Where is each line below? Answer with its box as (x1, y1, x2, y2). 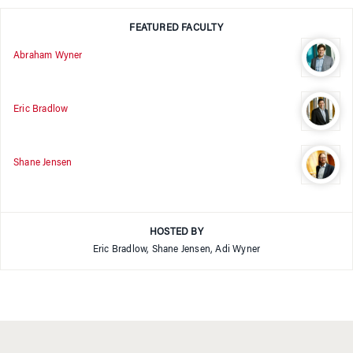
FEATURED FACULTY (129, 24, 224, 34)
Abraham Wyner (13, 50, 83, 61)
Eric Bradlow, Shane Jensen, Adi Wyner (92, 245, 261, 255)
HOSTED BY (150, 228, 203, 238)
